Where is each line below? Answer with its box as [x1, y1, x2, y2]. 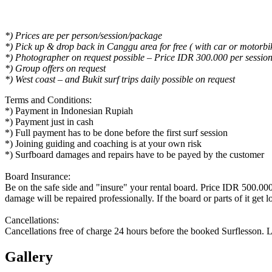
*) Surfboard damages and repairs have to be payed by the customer [5, 149, 264, 160]
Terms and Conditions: [5, 95, 92, 106]
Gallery [5, 249, 53, 265]
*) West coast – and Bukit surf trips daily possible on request [5, 74, 235, 85]
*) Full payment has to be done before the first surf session [5, 127, 228, 138]
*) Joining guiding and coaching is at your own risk [5, 138, 202, 149]
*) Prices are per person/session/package [5, 30, 162, 41]
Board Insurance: [5, 171, 70, 182]
